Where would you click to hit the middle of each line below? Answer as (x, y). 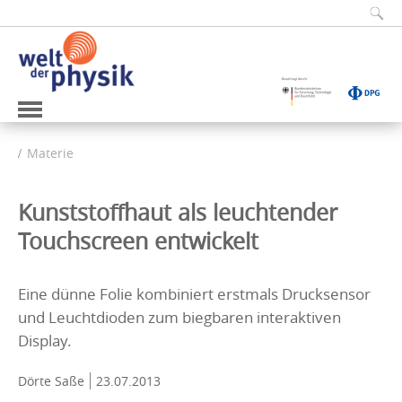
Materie (50, 153)
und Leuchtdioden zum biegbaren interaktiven (179, 317)
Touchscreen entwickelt (138, 240)
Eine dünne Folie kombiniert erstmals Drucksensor (194, 293)
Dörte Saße (51, 380)
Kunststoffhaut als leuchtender (178, 212)
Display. (45, 340)
